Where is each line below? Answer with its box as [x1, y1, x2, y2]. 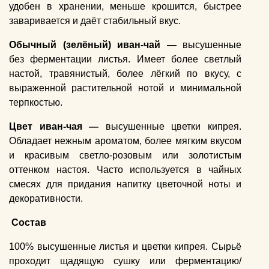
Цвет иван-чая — [9, 121, 106, 132]
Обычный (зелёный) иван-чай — [9, 40, 183, 50]
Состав [11, 217, 46, 228]
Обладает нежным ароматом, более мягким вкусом [9, 136, 242, 147]
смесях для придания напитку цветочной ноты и [9, 179, 242, 190]
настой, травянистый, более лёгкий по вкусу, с [9, 68, 242, 79]
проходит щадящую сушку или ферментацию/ [9, 256, 242, 267]
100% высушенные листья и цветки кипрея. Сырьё [9, 241, 242, 252]
